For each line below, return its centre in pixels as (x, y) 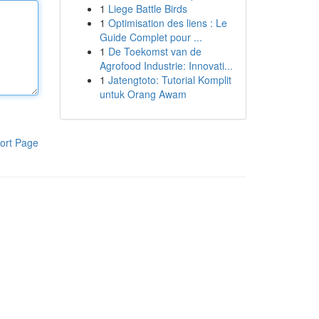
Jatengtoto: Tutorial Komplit (169, 80)
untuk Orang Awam (143, 94)
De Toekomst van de (155, 51)
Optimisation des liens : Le (167, 23)
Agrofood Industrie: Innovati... (166, 66)
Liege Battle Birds (147, 9)
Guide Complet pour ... (151, 37)
